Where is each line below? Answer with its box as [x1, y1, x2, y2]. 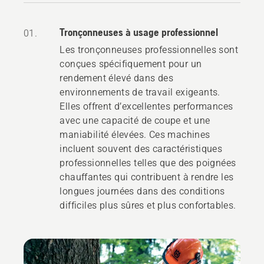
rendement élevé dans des [60, 72, 173, 84]
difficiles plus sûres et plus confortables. [60, 199, 236, 211]
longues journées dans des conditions [60, 185, 225, 197]
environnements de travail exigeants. [60, 86, 220, 98]
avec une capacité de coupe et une [60, 114, 210, 126]
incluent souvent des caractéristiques [60, 143, 223, 154]
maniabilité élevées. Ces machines [60, 128, 210, 140]
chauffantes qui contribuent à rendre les [60, 171, 234, 183]
